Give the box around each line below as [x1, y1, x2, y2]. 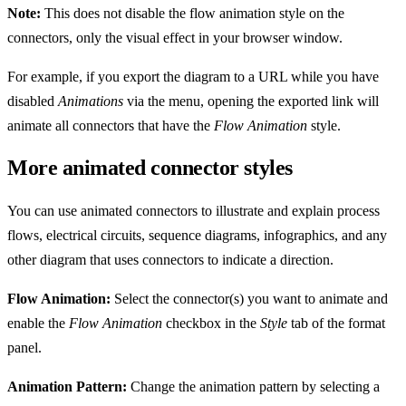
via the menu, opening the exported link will [123, 92, 379, 109]
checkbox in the [162, 314, 260, 331]
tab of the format [287, 314, 385, 331]
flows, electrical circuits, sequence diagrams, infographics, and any [7, 227, 387, 243]
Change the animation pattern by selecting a [127, 378, 380, 394]
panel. [7, 339, 42, 355]
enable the [7, 314, 69, 331]
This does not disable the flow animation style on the [41, 5, 344, 21]
